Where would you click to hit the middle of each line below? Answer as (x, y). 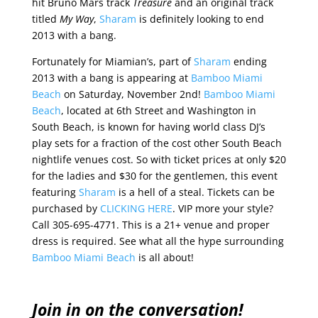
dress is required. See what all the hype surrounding (158, 241)
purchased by (66, 208)
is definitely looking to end (200, 18)
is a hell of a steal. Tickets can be (195, 192)
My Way (76, 18)
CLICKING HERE (136, 208)
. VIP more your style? (223, 208)
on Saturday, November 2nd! (132, 94)
